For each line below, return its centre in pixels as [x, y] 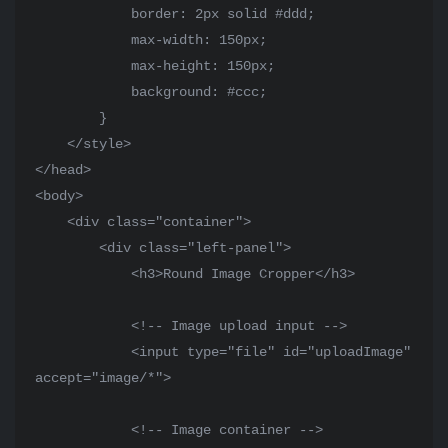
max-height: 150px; [83, 66]
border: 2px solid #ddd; [83, 14]
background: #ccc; [83, 92]
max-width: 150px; [83, 40]
